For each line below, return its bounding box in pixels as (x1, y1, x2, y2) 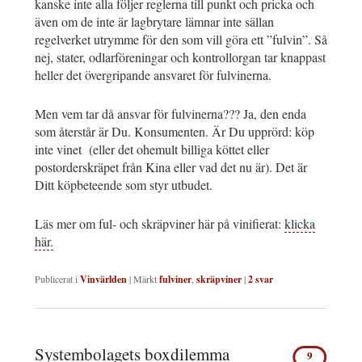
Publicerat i (35, 272, 78, 286)
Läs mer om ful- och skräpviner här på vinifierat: (35, 215, 284, 233)
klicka (284, 215, 315, 233)
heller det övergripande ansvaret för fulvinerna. (35, 66, 271, 84)
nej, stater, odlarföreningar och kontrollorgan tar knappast (35, 48, 326, 66)
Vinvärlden (80, 272, 127, 287)
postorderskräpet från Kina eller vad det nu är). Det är (35, 158, 307, 176)
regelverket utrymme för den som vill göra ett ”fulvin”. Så (35, 31, 327, 48)
